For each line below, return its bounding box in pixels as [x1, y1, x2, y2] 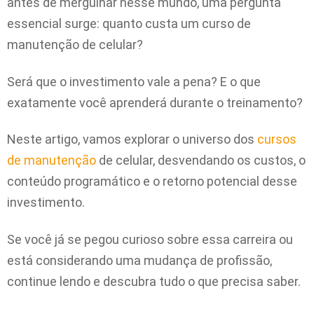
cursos [257, 132, 296, 147]
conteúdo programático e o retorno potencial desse [7, 174, 297, 189]
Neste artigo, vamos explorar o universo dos [7, 132, 257, 147]
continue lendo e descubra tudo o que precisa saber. [7, 273, 301, 289]
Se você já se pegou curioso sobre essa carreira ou [7, 231, 293, 247]
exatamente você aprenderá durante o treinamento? [7, 95, 303, 110]
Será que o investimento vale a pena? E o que [7, 74, 261, 89]
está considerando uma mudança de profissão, [7, 252, 272, 268]
